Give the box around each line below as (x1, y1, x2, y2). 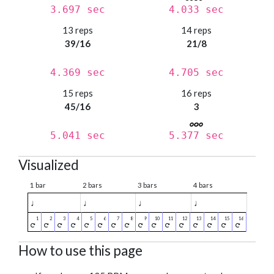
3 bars (138, 181, 157, 190)
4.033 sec (169, 4, 224, 16)
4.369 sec (50, 67, 105, 79)
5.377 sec (169, 130, 224, 142)
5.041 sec (50, 130, 105, 142)
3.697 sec (50, 4, 105, 16)
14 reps (181, 24, 212, 36)
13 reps (62, 24, 93, 36)
